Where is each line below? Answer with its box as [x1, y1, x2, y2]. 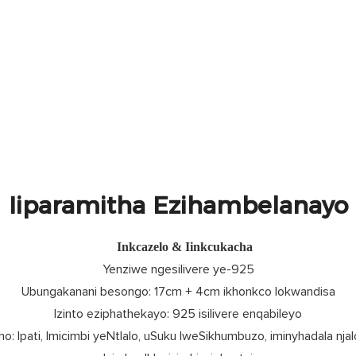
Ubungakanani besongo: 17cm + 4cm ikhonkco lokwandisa [21, 285, 335, 299]
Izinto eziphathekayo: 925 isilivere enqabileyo [54, 308, 302, 321]
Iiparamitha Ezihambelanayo [8, 190, 348, 219]
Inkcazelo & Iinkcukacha [116, 240, 253, 254]
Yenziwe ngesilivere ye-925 [102, 263, 254, 277]
